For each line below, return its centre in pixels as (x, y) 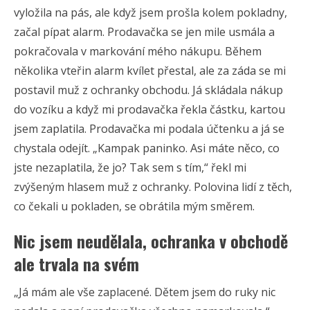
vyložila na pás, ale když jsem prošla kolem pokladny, (151, 12)
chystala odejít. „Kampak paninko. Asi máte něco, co (147, 148)
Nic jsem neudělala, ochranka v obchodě (151, 240)
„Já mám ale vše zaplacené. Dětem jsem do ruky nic (145, 292)
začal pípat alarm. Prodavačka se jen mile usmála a (144, 31)
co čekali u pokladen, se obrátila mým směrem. (134, 206)
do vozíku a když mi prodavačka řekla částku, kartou (149, 109)
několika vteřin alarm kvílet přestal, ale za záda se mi (150, 70)
